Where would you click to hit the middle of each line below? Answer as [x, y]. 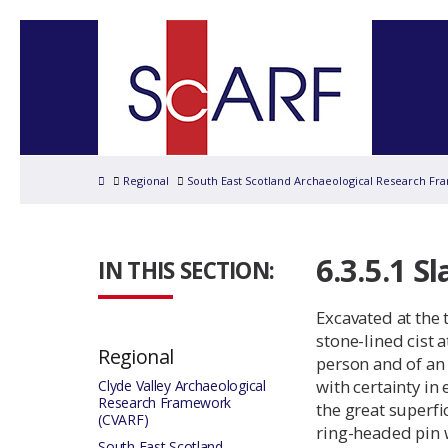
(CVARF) [123, 419]
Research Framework [165, 402]
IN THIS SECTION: [186, 270]
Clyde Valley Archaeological [182, 385]
